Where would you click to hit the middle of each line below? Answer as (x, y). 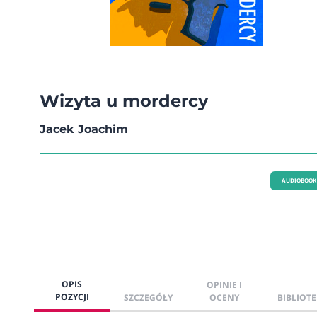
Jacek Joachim (84, 129)
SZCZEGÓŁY (149, 298)
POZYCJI (72, 297)
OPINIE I (225, 285)
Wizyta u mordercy (124, 101)
